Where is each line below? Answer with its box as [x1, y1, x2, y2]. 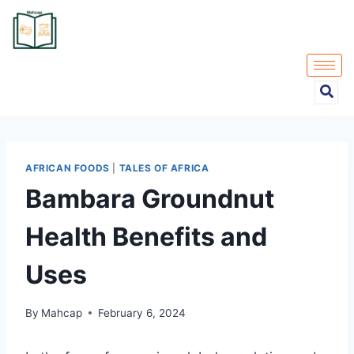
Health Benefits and [25, 220, 267, 252]
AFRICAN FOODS [25, 162, 110, 174]
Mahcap [41, 306, 83, 319]
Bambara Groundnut [25, 183, 274, 214]
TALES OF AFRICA [119, 162, 209, 174]
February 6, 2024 [98, 306, 186, 319]
